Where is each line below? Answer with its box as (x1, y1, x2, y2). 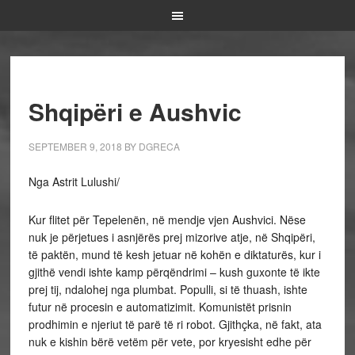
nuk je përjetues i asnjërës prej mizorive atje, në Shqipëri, (28, 229, 315, 245)
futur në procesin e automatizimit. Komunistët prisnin (28, 299, 292, 315)
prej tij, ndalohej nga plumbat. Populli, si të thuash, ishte (28, 281, 307, 297)
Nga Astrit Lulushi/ (28, 174, 120, 189)
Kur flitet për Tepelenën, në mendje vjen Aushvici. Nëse (28, 212, 306, 227)
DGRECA (138, 139, 180, 153)
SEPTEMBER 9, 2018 (28, 139, 122, 153)
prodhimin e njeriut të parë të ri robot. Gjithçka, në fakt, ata (28, 316, 322, 332)
